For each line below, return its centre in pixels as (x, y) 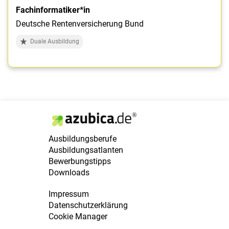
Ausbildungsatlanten (86, 150)
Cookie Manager (78, 217)
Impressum (69, 194)
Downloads (69, 173)
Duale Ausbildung (55, 42)
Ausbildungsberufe (83, 139)
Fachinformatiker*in (53, 10)
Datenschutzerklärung (88, 205)
